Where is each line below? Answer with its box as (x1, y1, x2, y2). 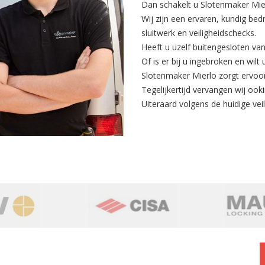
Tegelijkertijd (141, 84, 193, 96)
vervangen (193, 84, 232, 96)
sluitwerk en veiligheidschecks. (141, 27, 256, 39)
